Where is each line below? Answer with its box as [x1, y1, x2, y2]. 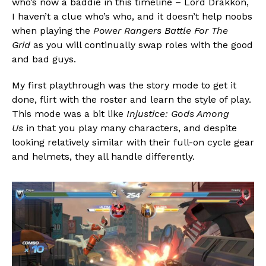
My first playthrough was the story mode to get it [12, 79, 236, 91]
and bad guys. [12, 53, 76, 65]
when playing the [12, 24, 93, 36]
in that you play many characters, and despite [23, 122, 237, 134]
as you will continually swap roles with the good [30, 39, 253, 50]
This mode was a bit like [12, 107, 126, 119]
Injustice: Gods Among [126, 107, 229, 119]
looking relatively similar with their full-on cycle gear [12, 136, 254, 148]
